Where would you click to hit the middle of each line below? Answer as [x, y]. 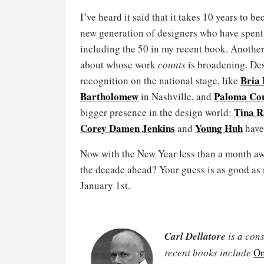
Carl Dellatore [195, 236]
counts [172, 64]
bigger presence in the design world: [157, 112]
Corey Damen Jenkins [128, 128]
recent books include [209, 252]
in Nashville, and [176, 96]
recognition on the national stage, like [160, 80]
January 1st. [105, 185]
